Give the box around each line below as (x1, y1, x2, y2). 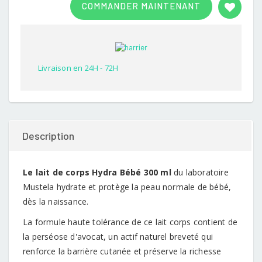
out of (20, 4, 42, 13)
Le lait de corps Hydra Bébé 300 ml (23, 166, 171, 178)
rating (20, 48, 42, 57)
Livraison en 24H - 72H (38, 62, 119, 73)
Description (22, 129, 74, 142)
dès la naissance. (23, 195, 89, 207)
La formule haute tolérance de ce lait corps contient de (23, 216, 238, 227)
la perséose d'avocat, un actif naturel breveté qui (23, 230, 213, 242)
